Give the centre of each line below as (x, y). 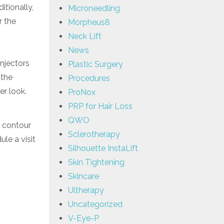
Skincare (83, 176)
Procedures (89, 78)
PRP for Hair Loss (100, 106)
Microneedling (94, 8)
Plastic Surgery (95, 64)
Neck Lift (85, 36)
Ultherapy (86, 190)
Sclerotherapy (94, 134)
